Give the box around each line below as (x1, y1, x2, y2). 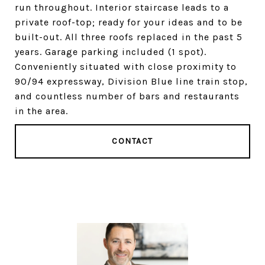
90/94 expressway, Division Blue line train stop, (15, 76, 248, 87)
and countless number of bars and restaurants (15, 91, 240, 102)
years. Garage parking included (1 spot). (15, 46, 206, 57)
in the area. (15, 105, 68, 117)
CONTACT (112, 136, 153, 146)
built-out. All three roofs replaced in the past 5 (15, 31, 243, 43)
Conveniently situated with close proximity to (15, 61, 237, 72)
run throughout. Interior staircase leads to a (15, 2, 229, 13)
